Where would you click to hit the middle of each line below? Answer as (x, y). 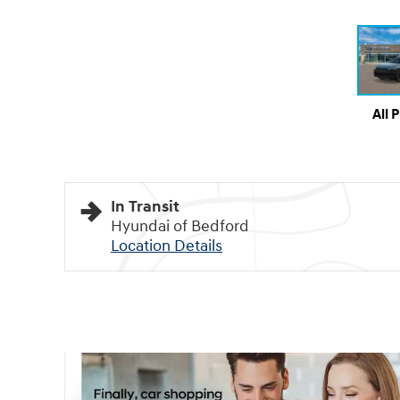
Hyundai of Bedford (180, 226)
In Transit (145, 206)
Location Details (167, 246)
